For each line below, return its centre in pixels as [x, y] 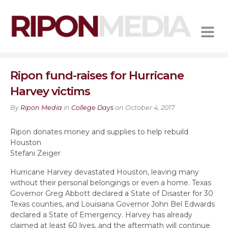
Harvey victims [50, 91]
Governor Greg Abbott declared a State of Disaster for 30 [112, 193]
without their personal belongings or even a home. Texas [111, 182]
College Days [92, 107]
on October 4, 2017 [144, 107]
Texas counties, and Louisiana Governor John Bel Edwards [112, 204]
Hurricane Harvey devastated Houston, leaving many [105, 172]
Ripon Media [41, 107]
